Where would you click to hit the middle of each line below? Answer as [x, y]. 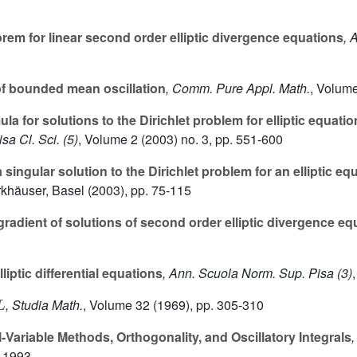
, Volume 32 [117, 305]
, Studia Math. [45, 305]
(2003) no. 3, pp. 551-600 [210, 139]
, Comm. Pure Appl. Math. [238, 88]
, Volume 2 [108, 139]
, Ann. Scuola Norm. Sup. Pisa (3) [257, 273]
